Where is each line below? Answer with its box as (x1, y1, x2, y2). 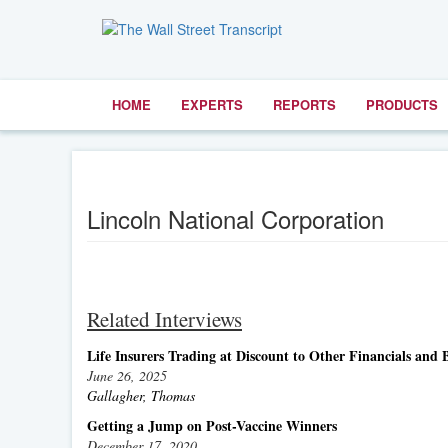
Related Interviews (87, 305, 242, 333)
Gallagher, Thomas (87, 386, 195, 405)
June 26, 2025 (87, 366, 167, 385)
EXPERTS (181, 95, 243, 114)
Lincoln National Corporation (87, 201, 384, 236)
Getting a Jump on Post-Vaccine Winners (87, 415, 337, 436)
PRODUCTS (366, 95, 438, 114)
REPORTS (273, 95, 336, 114)
